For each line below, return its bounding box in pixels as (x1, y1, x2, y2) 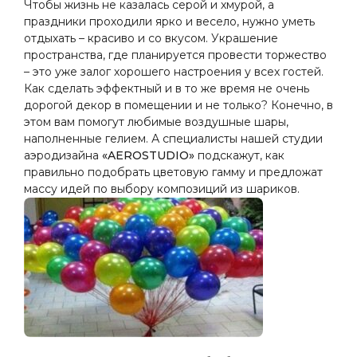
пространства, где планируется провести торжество (24, 48, 327, 62)
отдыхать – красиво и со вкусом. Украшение (24, 31, 278, 45)
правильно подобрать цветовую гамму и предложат (24, 165, 323, 179)
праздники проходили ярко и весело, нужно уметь (24, 14, 315, 29)
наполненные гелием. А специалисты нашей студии (24, 131, 323, 146)
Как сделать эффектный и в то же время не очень (24, 81, 309, 96)
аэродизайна (24, 148, 102, 163)
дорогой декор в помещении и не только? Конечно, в (24, 98, 333, 112)
